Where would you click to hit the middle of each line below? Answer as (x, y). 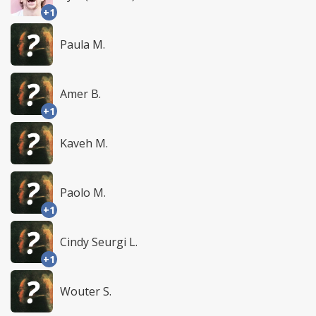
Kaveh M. (84, 144)
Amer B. (80, 94)
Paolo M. (83, 193)
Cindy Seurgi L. (99, 242)
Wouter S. (86, 292)
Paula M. (83, 45)
